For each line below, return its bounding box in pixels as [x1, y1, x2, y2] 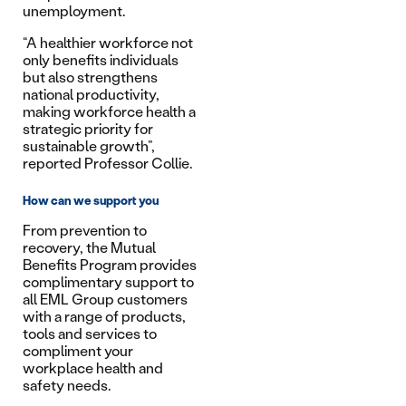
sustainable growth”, [23, 137, 155, 155]
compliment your [23, 342, 133, 360]
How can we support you [23, 192, 159, 208]
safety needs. [23, 376, 111, 394]
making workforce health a [23, 102, 196, 121]
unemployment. [23, 2, 125, 20]
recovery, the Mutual [23, 238, 156, 256]
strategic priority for [23, 120, 153, 138]
